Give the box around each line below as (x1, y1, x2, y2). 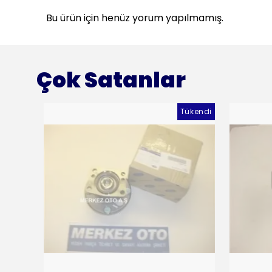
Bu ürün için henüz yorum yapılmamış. (46, 11, 223, 25)
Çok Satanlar (36, 65, 186, 95)
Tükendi (180, 106, 212, 117)
